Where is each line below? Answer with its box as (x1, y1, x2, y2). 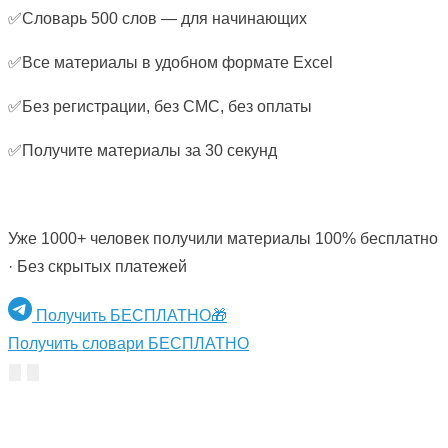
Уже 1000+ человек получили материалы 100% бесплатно (8, 230, 438, 248)
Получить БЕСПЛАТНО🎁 (36, 307, 227, 325)
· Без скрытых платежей (8, 258, 187, 276)
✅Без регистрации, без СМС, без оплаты (8, 98, 312, 116)
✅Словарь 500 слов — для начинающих (8, 10, 307, 28)
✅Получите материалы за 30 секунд (8, 142, 277, 160)
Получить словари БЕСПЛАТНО (8, 335, 249, 353)
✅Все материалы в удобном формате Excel (8, 54, 333, 72)
